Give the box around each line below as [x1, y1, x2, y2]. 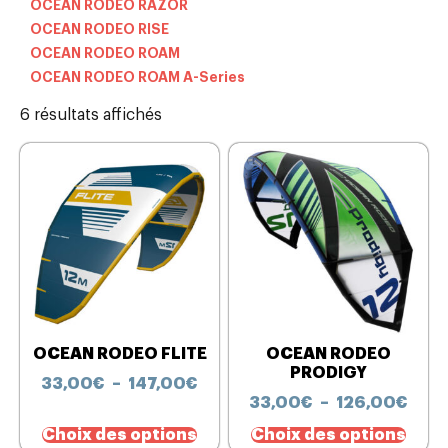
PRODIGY [290, 365, 367, 382]
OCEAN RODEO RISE [30, 22, 169, 37]
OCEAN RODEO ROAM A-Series [30, 70, 245, 85]
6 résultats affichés [20, 107, 162, 124]
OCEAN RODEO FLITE [32, 346, 207, 363]
